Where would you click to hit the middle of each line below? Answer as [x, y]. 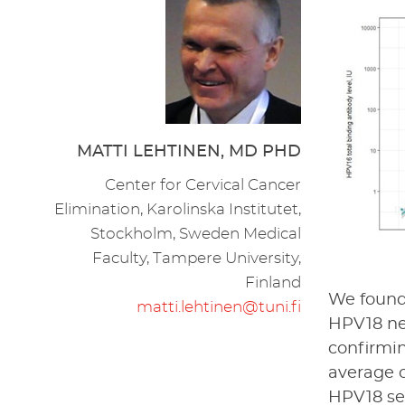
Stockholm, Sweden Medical [196, 233]
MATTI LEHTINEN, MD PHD [189, 151]
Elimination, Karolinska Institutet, [178, 209]
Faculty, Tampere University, [197, 258]
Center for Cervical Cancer [203, 184]
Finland [273, 282]
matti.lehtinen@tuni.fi [219, 306]
